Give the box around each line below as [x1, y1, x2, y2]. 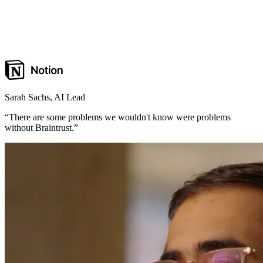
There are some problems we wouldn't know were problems [9, 112, 231, 122]
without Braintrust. [5, 122, 74, 133]
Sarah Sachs [5, 92, 50, 102]
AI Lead [54, 92, 85, 102]
